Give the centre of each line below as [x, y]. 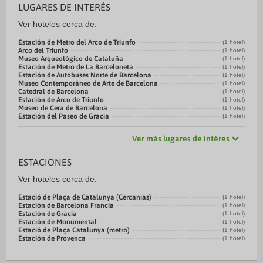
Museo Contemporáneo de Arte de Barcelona [88, 83]
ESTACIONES [45, 162]
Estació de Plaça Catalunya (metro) [74, 230]
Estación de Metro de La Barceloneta [76, 67]
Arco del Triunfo [43, 50]
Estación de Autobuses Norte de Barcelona [85, 75]
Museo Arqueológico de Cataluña [71, 59]
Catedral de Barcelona [53, 92]
